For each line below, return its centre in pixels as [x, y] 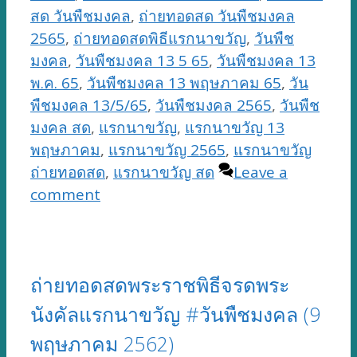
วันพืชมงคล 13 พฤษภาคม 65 [184, 83]
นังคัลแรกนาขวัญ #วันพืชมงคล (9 [175, 314]
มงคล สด [61, 128]
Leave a [261, 173]
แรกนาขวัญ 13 [235, 128]
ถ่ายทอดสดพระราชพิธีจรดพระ [160, 284]
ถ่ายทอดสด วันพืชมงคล [217, 16]
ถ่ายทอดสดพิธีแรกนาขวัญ [160, 39]
